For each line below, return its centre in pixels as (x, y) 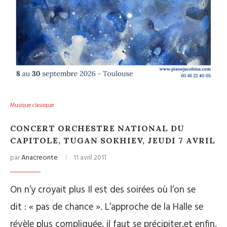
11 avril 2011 (90, 158)
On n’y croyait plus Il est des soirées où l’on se (103, 190)
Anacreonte (40, 158)
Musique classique (32, 106)
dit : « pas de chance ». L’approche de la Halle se (107, 207)
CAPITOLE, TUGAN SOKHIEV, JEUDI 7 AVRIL (113, 141)
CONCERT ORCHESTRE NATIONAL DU (97, 128)
